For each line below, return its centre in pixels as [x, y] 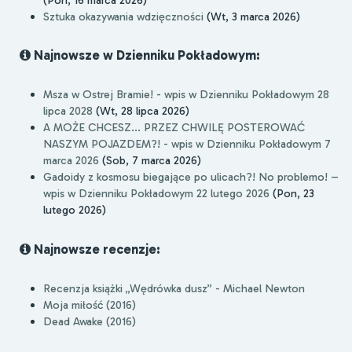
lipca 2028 [68, 111]
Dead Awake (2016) [90, 321]
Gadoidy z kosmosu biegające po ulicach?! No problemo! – [191, 177]
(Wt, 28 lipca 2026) [141, 111]
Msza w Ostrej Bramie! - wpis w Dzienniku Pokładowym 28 [186, 95]
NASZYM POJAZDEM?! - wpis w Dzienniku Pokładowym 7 [187, 144]
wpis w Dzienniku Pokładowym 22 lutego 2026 [156, 194]
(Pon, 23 [292, 194]
